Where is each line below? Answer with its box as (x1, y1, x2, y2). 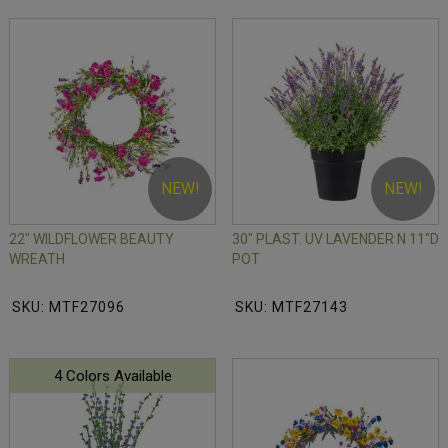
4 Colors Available (53, 367, 172, 386)
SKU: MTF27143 (235, 299, 348, 316)
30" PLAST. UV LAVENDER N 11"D (232, 231, 439, 248)
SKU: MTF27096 (12, 299, 125, 316)
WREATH (9, 251, 65, 268)
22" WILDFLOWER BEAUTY (9, 231, 174, 248)
